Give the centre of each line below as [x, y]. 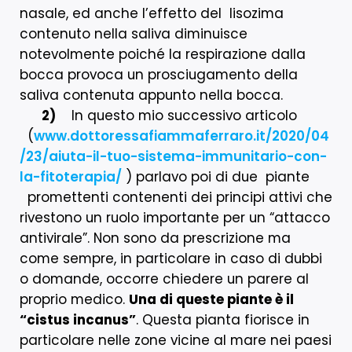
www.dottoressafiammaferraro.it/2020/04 [181, 136]
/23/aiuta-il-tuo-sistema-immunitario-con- [173, 156]
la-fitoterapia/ [71, 176]
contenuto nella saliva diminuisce [134, 33]
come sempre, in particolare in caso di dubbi [171, 258]
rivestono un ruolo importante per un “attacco [175, 217]
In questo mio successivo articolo [176, 115]
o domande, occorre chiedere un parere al [164, 279]
